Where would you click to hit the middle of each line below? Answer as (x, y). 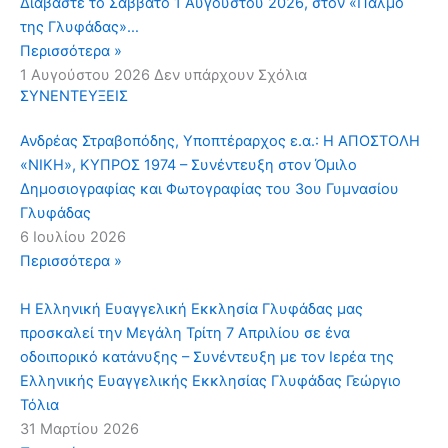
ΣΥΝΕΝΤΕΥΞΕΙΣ (74, 96)
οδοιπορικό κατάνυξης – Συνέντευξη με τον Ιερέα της (207, 357)
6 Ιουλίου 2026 (73, 237)
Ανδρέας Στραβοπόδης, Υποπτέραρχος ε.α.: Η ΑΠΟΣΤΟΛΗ (220, 141)
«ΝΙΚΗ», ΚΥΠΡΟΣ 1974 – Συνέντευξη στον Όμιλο (188, 165)
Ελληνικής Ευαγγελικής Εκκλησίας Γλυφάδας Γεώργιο (210, 381)
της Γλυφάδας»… (79, 27)
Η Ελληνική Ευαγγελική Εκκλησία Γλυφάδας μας (191, 309)
